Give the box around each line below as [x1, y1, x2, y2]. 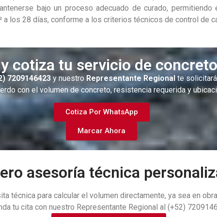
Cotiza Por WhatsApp [65, 108, 138, 117]
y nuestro [53, 73, 87, 83]
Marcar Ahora [77, 126, 126, 136]
